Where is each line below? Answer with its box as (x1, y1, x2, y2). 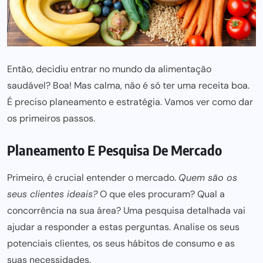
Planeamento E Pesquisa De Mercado (7, 141, 222, 159)
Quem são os (178, 171, 237, 184)
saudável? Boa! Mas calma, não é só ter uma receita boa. (7, 79, 249, 92)
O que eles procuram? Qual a (97, 188, 225, 200)
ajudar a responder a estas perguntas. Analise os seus (7, 221, 240, 233)
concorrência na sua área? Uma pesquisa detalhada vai (7, 204, 245, 217)
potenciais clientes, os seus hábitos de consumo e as (7, 237, 235, 249)
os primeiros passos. (7, 112, 95, 124)
